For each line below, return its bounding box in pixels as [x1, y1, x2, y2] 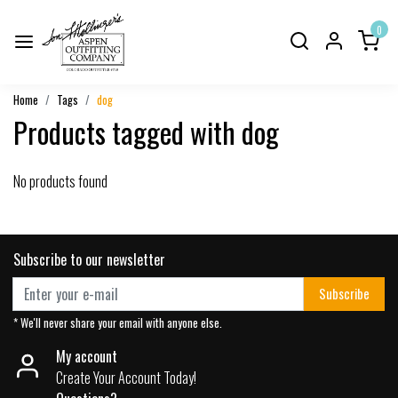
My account [56, 345, 117, 367]
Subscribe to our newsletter [13, 248, 165, 270]
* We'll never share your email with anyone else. [13, 314, 222, 331]
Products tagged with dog [13, 110, 279, 153]
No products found [13, 170, 107, 192]
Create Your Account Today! [56, 366, 196, 388]
